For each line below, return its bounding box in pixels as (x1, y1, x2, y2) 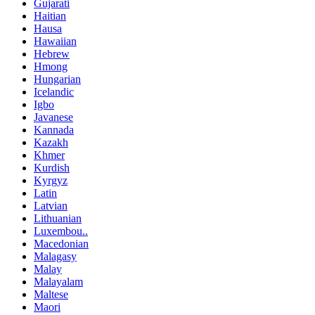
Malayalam (34, 276, 83, 288)
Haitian (34, 10, 66, 22)
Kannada (34, 124, 74, 136)
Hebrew (34, 48, 70, 60)
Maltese (34, 288, 68, 300)
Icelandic (34, 86, 74, 98)
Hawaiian (34, 35, 77, 47)
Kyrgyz (34, 174, 67, 186)
